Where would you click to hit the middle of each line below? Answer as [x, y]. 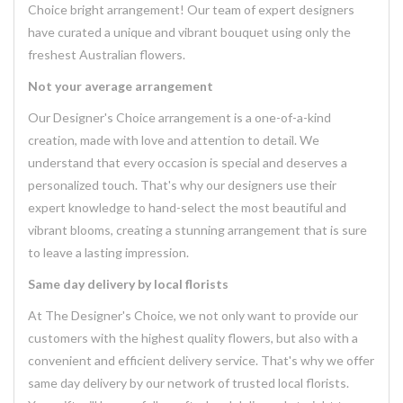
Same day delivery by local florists [128, 284]
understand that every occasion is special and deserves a [188, 162]
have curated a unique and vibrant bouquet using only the [189, 32]
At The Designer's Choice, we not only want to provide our [193, 315]
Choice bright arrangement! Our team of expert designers [191, 9]
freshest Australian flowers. [107, 54]
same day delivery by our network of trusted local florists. [188, 383]
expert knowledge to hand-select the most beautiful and [187, 207]
